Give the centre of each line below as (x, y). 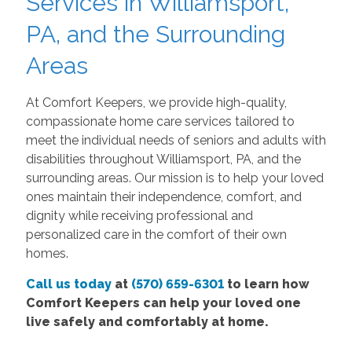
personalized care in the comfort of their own (156, 235)
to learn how (266, 284)
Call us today (68, 284)
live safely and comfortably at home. (147, 322)
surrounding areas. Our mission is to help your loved (174, 178)
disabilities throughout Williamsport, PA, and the (163, 159)
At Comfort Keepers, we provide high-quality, (156, 103)
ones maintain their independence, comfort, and (163, 197)
